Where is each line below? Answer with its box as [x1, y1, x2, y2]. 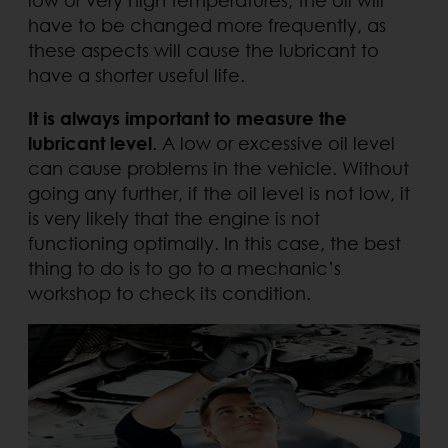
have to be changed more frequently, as [28, 13, 386, 36]
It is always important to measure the [28, 106, 347, 129]
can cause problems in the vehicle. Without [28, 156, 409, 179]
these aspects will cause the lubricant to [28, 38, 379, 61]
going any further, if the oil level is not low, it [28, 181, 410, 204]
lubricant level [28, 131, 152, 154]
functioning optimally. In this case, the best [28, 231, 401, 254]
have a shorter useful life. [28, 63, 245, 86]
